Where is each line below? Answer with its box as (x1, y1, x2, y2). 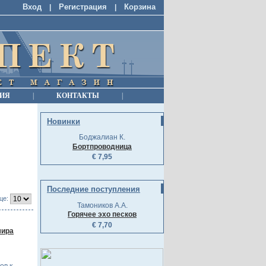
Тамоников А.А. (77, 201, 128, 210)
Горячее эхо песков (68, 210, 137, 218)
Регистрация (59, 2, 107, 11)
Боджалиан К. (79, 133, 125, 142)
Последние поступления (47, 185, 140, 194)
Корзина (124, 2, 156, 11)
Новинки (47, 117, 80, 126)
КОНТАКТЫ (56, 91, 99, 100)
